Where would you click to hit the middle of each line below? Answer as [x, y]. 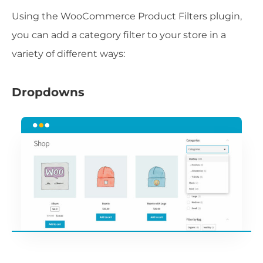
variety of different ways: [68, 54]
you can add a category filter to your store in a [119, 35]
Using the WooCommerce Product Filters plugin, [127, 16]
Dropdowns [48, 92]
